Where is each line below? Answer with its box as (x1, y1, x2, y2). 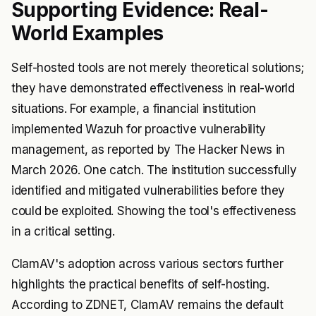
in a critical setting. (11, 224, 115, 239)
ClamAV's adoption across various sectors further (11, 257, 284, 272)
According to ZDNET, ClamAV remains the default (11, 298, 284, 312)
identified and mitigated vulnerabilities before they (11, 183, 285, 198)
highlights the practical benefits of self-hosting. (11, 277, 269, 292)
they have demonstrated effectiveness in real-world (11, 81, 295, 96)
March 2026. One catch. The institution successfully (11, 163, 297, 178)
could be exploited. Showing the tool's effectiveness (11, 204, 296, 219)
